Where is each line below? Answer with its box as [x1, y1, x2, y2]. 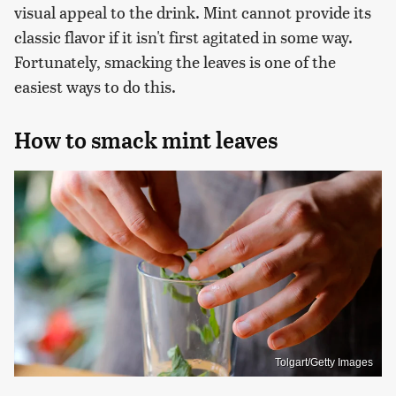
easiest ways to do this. [14, 74, 179, 97]
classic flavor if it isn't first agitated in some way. [14, 25, 353, 48]
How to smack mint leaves [14, 126, 278, 154]
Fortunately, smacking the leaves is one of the [14, 49, 336, 72]
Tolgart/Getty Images [275, 356, 373, 369]
